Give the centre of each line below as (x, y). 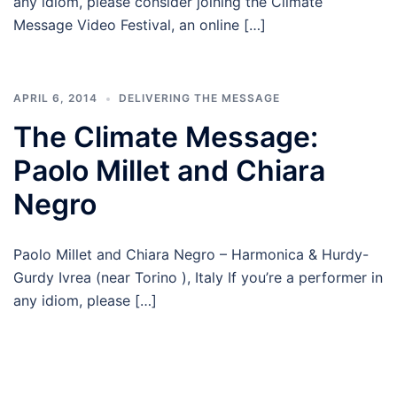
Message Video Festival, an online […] (140, 25)
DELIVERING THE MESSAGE (199, 98)
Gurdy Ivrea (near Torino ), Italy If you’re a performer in (198, 277)
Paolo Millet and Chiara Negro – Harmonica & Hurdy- (191, 254)
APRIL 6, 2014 (55, 98)
